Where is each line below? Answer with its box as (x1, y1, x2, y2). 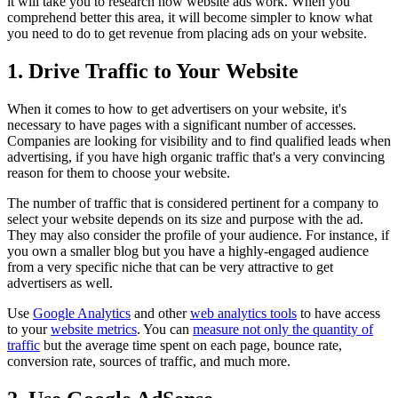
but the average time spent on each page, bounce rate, (40, 338, 342, 354)
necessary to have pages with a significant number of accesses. (7, 117, 356, 133)
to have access (297, 306, 380, 322)
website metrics (51, 322, 137, 338)
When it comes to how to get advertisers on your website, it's (7, 101, 346, 117)
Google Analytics (33, 306, 131, 322)
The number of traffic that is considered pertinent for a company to (7, 195, 378, 211)
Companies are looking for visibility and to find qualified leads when (7, 133, 391, 149)
